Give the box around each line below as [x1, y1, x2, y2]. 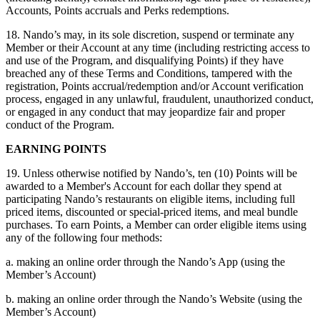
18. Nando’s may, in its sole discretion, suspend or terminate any [6, 29, 294, 41]
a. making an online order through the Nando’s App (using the [6, 256, 285, 269]
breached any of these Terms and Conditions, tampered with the [6, 67, 292, 80]
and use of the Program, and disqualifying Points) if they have [6, 54, 284, 67]
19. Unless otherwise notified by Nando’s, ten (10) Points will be [6, 167, 297, 180]
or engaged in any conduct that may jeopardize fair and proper [6, 106, 285, 119]
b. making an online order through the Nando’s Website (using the [6, 293, 302, 306]
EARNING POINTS [6, 143, 106, 156]
